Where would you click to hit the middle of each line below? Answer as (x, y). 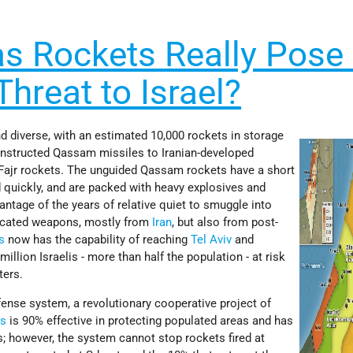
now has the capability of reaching (98, 239)
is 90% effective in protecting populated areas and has (150, 320)
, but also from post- (225, 222)
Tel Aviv (212, 239)
